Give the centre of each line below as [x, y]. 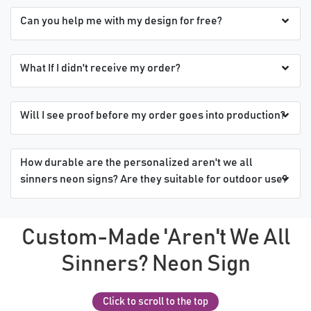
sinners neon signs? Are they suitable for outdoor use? [154, 179]
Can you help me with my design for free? [121, 20]
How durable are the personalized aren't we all [136, 162]
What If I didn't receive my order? [100, 68]
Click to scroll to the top [155, 301]
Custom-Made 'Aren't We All [155, 238]
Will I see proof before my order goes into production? [153, 115]
